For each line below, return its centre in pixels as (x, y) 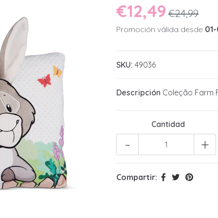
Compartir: (137, 177)
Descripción (138, 93)
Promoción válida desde (161, 29)
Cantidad (168, 124)
